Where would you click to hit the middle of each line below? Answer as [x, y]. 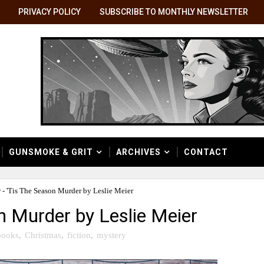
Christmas [43, 235]
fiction [79, 235]
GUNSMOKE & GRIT [51, 152]
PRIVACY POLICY [49, 12]
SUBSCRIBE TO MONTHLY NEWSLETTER [174, 12]
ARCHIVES [138, 152]
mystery [111, 235]
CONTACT [206, 152]
